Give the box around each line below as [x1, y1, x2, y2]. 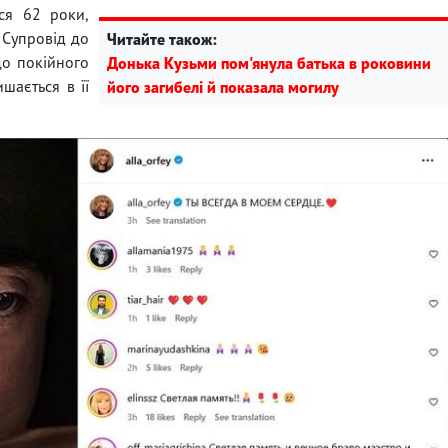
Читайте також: [107, 28, 217, 49]
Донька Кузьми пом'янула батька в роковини [107, 52, 431, 73]
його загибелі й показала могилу [107, 76, 339, 97]
